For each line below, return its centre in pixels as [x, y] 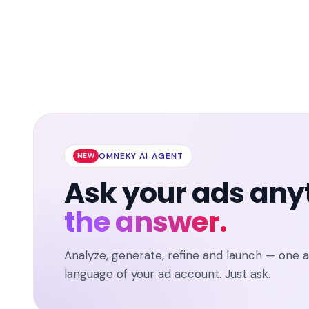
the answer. [146, 222]
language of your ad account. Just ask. [167, 274]
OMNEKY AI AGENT [141, 156]
